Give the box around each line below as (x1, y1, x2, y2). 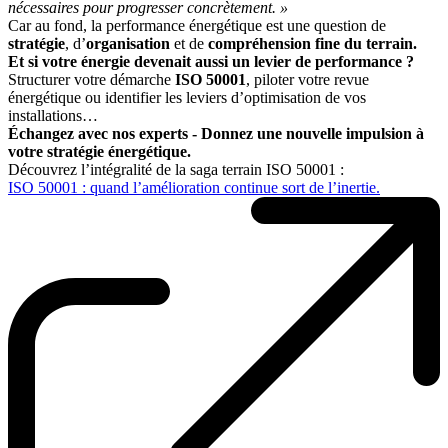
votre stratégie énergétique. (8, 143, 191, 161)
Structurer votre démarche (8, 71, 175, 89)
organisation (86, 35, 170, 53)
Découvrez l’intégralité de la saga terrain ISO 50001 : (8, 161, 344, 179)
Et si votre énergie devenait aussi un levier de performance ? (8, 53, 414, 71)
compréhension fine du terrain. (208, 35, 417, 53)
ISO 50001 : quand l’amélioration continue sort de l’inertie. (8, 179, 380, 197)
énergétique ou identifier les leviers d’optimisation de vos (8, 89, 366, 107)
